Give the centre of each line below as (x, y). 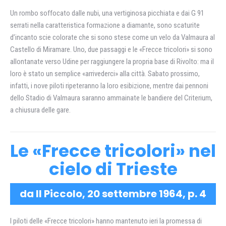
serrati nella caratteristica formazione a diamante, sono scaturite (105, 25)
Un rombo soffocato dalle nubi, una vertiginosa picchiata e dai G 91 (107, 13)
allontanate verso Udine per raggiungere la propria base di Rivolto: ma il (112, 62)
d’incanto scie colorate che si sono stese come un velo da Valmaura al (112, 37)
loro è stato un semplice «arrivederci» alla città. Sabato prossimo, (105, 74)
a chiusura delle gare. (40, 110)
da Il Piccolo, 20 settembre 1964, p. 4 (113, 194)
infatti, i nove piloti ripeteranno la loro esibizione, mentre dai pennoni (109, 86)
